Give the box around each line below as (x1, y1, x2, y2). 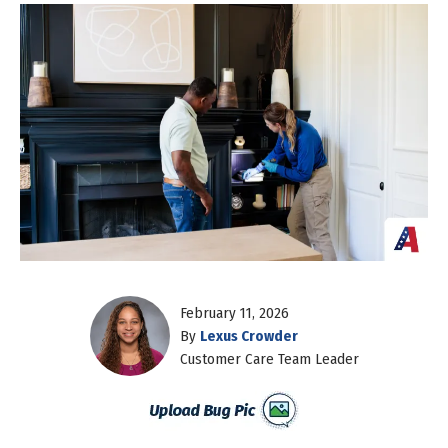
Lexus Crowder (199, 326, 298, 345)
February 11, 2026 (179, 303, 289, 322)
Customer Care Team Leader (179, 349, 359, 368)
